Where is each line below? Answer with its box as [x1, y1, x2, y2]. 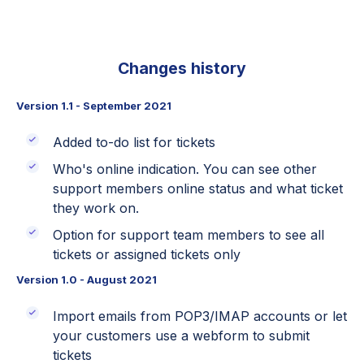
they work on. [52, 200, 139, 217]
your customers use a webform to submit [52, 327, 310, 344]
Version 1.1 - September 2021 [16, 99, 171, 113]
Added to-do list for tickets [52, 134, 215, 151]
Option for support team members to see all [52, 227, 324, 244]
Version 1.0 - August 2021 [16, 273, 157, 287]
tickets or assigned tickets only [52, 246, 240, 263]
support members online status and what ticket [52, 180, 343, 197]
